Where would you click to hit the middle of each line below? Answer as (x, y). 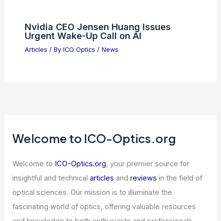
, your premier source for (148, 164)
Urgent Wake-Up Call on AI (83, 35)
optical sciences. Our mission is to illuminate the (92, 193)
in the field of (180, 178)
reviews (144, 178)
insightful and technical (51, 178)
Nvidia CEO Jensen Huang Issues (97, 26)
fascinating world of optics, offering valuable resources (104, 207)
